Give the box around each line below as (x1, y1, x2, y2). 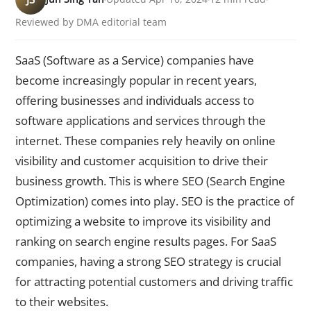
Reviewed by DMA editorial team (15, 15, 167, 29)
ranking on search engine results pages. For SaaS (15, 233, 276, 250)
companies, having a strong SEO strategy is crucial (15, 253, 281, 270)
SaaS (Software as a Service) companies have (15, 52, 254, 69)
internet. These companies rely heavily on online (15, 133, 276, 149)
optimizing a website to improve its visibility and (15, 213, 271, 230)
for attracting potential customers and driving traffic (15, 274, 293, 290)
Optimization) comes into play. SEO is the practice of (15, 193, 294, 210)
